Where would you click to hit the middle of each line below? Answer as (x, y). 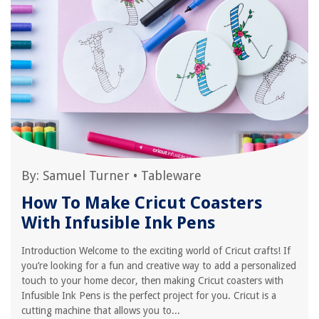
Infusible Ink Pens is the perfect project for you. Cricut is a (149, 296)
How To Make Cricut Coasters (142, 203)
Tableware (171, 176)
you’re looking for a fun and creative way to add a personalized (159, 266)
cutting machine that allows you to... (101, 310)
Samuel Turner (86, 176)
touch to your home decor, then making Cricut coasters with (152, 281)
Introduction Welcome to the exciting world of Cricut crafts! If (156, 251)
